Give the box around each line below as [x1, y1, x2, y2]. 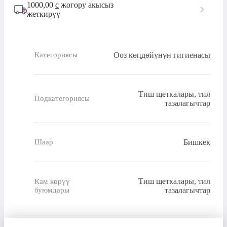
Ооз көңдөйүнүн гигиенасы [113, 50, 210, 59]
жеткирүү [27, 9, 60, 18]
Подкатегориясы [34, 94, 90, 103]
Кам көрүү [34, 177, 70, 185]
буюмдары [34, 185, 69, 194]
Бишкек [183, 137, 210, 146]
